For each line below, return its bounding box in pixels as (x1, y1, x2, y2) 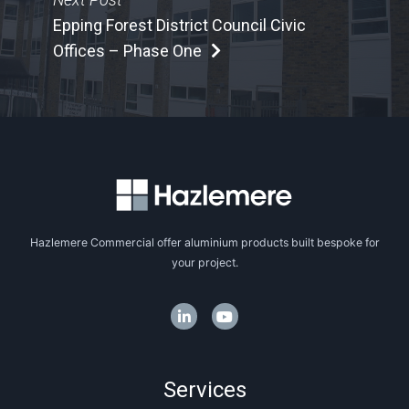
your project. (171, 255, 238, 269)
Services (163, 377, 246, 404)
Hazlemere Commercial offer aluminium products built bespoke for (29, 235, 380, 249)
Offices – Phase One (53, 40, 203, 60)
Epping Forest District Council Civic (53, 15, 307, 35)
